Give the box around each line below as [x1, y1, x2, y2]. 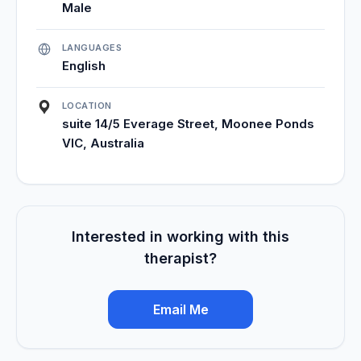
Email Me [152, 301, 209, 317]
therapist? [144, 249, 217, 267]
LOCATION [62, 99, 112, 111]
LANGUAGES [62, 41, 122, 53]
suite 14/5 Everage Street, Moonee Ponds [62, 115, 314, 131]
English [62, 57, 106, 73]
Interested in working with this [72, 227, 289, 245]
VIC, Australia [62, 135, 144, 151]
